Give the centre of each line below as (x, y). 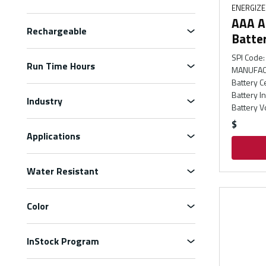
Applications (53, 136)
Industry (45, 101)
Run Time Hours (61, 66)
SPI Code (247, 57)
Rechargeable (57, 31)
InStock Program (63, 241)
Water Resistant (63, 171)
